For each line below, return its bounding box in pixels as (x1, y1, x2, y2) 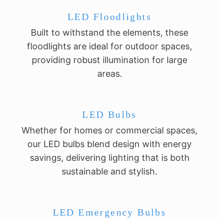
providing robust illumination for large (32, 54, 187, 65)
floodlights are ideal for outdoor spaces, (27, 41, 192, 51)
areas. (97, 68, 122, 79)
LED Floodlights (67, 11, 152, 22)
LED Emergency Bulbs (52, 206, 167, 218)
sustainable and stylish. (62, 166, 157, 176)
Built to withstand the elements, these (31, 27, 188, 38)
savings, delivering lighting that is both (29, 152, 190, 163)
